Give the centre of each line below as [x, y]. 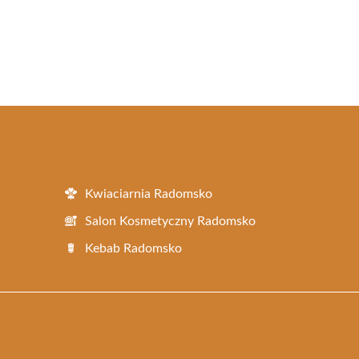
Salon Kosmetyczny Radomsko [170, 221]
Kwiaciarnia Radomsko [149, 194]
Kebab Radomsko [133, 248]
